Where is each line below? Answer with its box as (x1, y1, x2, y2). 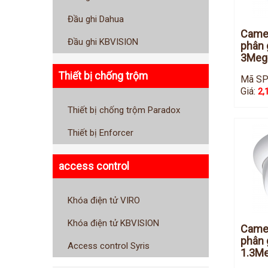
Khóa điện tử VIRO (68, 194, 140, 206)
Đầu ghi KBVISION (68, 36, 138, 48)
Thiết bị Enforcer (68, 127, 133, 138)
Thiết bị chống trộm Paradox (68, 104, 180, 115)
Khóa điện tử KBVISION (68, 217, 159, 229)
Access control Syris (68, 240, 150, 251)
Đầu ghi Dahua (68, 14, 124, 25)
